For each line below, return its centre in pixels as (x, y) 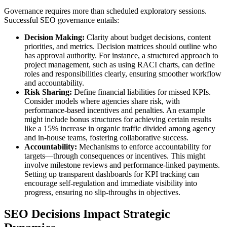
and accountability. (54, 83)
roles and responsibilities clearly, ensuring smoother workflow (123, 73)
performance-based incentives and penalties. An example (115, 110)
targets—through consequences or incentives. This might (115, 156)
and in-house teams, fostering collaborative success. (106, 137)
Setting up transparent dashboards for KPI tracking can (112, 174)
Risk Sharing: (48, 92)
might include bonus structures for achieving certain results (118, 119)
